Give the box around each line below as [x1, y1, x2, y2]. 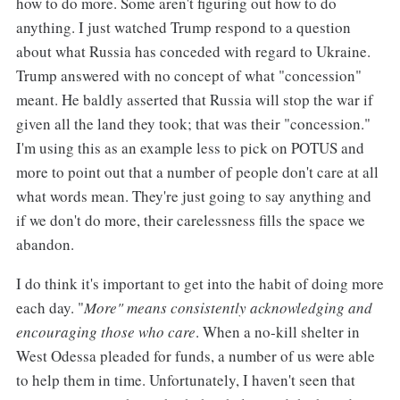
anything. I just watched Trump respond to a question [15, 16, 351, 37]
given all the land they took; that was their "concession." [15, 112, 371, 134]
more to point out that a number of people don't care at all [15, 161, 379, 182]
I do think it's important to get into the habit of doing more [15, 273, 384, 295]
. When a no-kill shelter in [195, 321, 360, 343]
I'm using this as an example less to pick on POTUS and [15, 137, 364, 158]
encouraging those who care [15, 321, 196, 343]
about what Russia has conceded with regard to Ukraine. [15, 40, 371, 62]
